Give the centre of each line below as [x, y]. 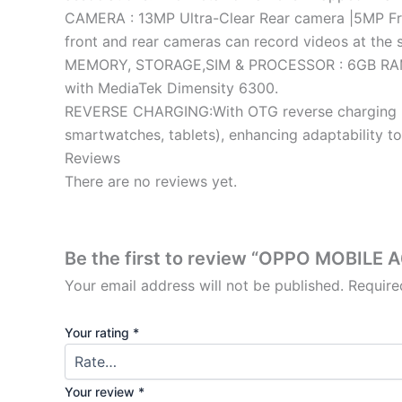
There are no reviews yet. [151, 181]
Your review [101, 391]
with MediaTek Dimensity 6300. [171, 87]
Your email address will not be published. [204, 286]
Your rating [99, 332]
